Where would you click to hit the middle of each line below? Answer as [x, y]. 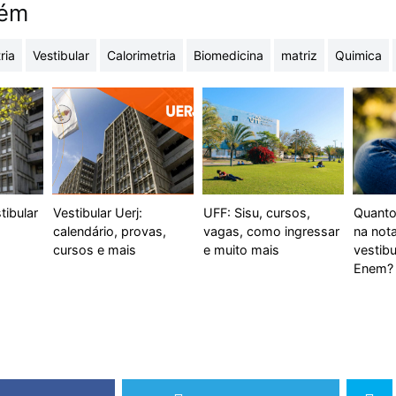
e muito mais [241, 249]
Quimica [358, 56]
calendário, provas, [109, 231]
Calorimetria [141, 56]
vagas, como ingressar [271, 231]
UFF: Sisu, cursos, [256, 212]
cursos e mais [94, 249]
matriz [299, 56]
